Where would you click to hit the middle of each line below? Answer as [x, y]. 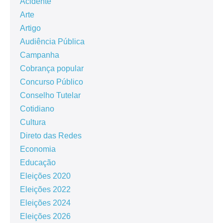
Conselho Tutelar [50, 95]
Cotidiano [37, 109]
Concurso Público [52, 82]
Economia [38, 149]
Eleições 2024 [45, 203]
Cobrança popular [52, 68]
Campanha [40, 55]
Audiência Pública [52, 41]
